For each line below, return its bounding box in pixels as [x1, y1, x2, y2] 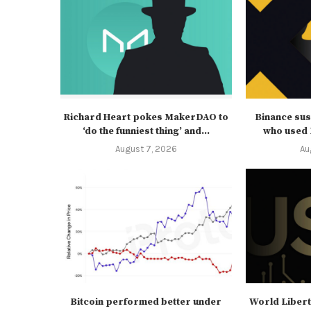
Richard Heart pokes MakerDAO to [63, 111, 229, 124]
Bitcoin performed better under [70, 295, 222, 308]
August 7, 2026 [115, 144, 177, 155]
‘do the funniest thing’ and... [82, 125, 210, 138]
